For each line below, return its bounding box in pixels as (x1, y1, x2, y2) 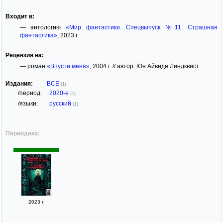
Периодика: (5, 129, 40, 137)
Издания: (5, 80, 33, 87)
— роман (19, 62, 47, 70)
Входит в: (5, 12, 34, 20)
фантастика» (19, 31, 57, 39)
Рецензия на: (5, 51, 44, 59)
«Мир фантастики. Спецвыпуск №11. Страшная (66, 23, 218, 31)
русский (49, 100, 73, 107)
